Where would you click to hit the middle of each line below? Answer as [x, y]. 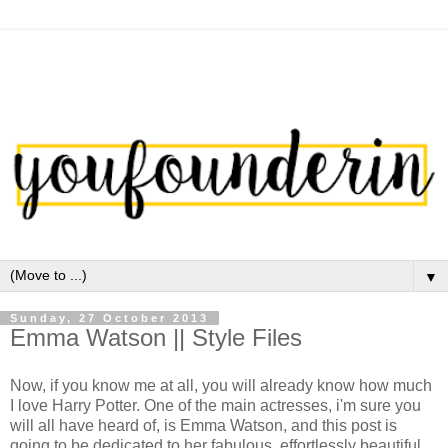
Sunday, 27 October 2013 [109, 318]
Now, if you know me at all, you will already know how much [221, 385]
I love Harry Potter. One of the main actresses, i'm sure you [215, 405]
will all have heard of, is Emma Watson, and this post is [203, 425]
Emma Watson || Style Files [156, 338]
